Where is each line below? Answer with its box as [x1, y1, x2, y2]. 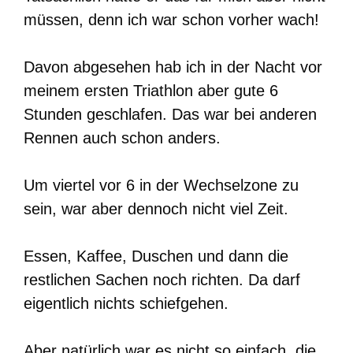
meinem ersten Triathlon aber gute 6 [24, 82, 278, 100]
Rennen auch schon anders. [24, 129, 221, 147]
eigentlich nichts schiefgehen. [24, 295, 229, 313]
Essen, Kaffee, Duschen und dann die [24, 247, 288, 266]
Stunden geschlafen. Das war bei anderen [24, 106, 317, 124]
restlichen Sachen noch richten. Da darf [24, 271, 300, 289]
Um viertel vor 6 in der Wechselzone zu [24, 176, 299, 195]
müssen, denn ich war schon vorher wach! [24, 11, 319, 29]
